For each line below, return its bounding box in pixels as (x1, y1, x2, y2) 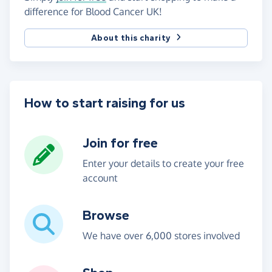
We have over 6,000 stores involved (83, 229, 240, 242)
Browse (83, 207, 129, 223)
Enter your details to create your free (83, 157, 244, 169)
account (83, 171, 118, 184)
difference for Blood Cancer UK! (24, 5, 162, 18)
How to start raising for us (24, 95, 185, 111)
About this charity (90, 32, 171, 43)
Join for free (83, 135, 158, 151)
